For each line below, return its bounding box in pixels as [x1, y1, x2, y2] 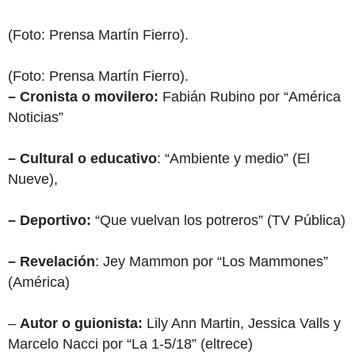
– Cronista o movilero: [8, 89, 158, 105]
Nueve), [8, 171, 58, 187]
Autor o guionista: [16, 315, 143, 331]
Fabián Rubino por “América [158, 89, 341, 105]
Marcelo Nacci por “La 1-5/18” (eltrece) [8, 336, 253, 352]
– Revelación [8, 254, 95, 269]
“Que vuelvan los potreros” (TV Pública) [95, 212, 345, 228]
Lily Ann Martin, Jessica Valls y [143, 315, 341, 331]
